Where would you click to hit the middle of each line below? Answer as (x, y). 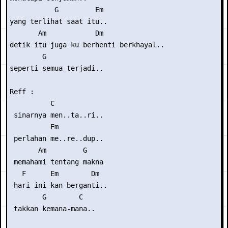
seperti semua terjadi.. (56, 68)
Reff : (22, 92)
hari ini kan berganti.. (59, 185)
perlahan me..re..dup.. (56, 138)
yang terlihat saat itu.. (59, 21)
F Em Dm (54, 174)
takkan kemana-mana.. (52, 209)
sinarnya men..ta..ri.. (56, 115)
